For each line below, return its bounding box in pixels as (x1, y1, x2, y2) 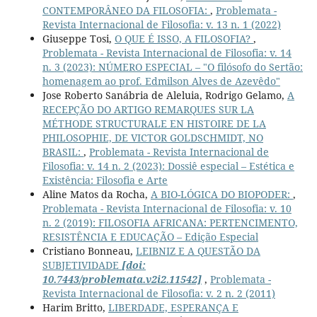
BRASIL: (42, 145, 83, 159)
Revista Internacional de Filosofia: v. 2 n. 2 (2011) (42, 287, 275, 301)
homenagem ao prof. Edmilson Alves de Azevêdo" (42, 74, 280, 88)
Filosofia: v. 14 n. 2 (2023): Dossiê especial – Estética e (42, 159, 294, 173)
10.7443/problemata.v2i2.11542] (42, 272, 202, 287)
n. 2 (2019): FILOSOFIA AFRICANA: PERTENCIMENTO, (42, 216, 298, 230)
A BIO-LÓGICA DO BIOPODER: (150, 188, 293, 202)
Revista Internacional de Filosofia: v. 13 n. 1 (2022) (42, 18, 281, 32)
